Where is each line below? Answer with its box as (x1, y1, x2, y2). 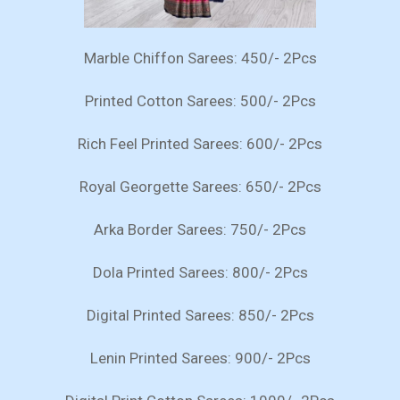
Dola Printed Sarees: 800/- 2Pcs (92, 262, 308, 281)
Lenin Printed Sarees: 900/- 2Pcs (89, 348, 311, 367)
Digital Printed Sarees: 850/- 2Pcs (86, 305, 314, 324)
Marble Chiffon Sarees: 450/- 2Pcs (83, 48, 317, 67)
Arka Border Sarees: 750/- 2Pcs (94, 220, 306, 238)
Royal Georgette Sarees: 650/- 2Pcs (79, 177, 321, 196)
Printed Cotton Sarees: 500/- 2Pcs (84, 91, 316, 110)
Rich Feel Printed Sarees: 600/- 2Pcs (78, 134, 322, 153)
